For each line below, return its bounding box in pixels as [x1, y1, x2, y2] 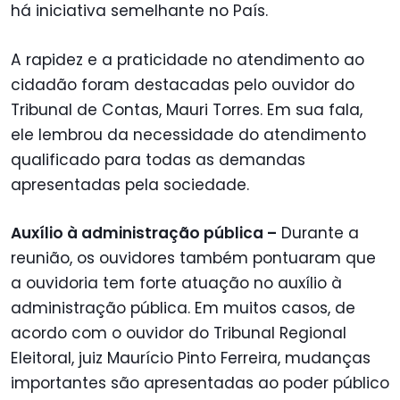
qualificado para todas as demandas [11, 148, 305, 171]
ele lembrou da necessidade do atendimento [11, 123, 366, 146]
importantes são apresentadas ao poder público [11, 371, 389, 394]
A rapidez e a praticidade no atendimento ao [11, 48, 364, 71]
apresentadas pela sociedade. [11, 173, 249, 196]
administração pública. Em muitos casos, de [11, 296, 355, 319]
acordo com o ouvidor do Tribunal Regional [11, 321, 346, 344]
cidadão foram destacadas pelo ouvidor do [11, 73, 354, 96]
